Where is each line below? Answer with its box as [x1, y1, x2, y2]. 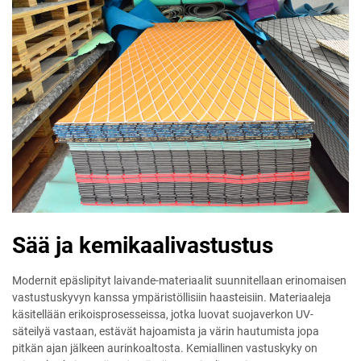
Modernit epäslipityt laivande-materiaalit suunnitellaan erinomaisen [12, 273, 346, 287]
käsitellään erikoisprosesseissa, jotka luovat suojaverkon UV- [12, 307, 313, 321]
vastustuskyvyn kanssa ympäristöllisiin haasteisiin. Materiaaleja [12, 290, 331, 304]
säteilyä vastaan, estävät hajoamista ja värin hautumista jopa [12, 324, 319, 338]
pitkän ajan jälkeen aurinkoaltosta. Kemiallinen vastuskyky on [12, 341, 317, 355]
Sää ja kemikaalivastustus [12, 231, 273, 259]
